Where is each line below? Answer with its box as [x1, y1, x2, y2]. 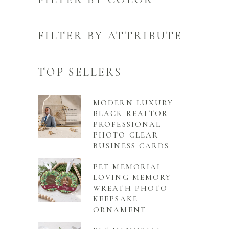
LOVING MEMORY [93, 173, 172, 182]
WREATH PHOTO [93, 184, 168, 193]
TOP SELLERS [38, 65, 122, 79]
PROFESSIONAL [93, 120, 162, 129]
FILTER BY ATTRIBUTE [38, 29, 182, 43]
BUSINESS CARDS [93, 141, 170, 151]
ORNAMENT [93, 205, 146, 215]
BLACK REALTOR [93, 109, 169, 119]
